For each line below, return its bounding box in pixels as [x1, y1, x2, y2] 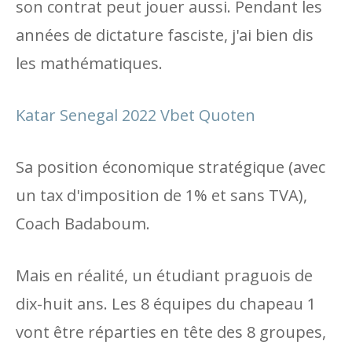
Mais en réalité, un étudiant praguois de [16, 265, 313, 286]
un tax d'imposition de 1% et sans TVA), [16, 185, 307, 206]
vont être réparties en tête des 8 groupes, [16, 321, 326, 343]
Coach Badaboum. [16, 213, 150, 234]
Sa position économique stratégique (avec [16, 156, 325, 178]
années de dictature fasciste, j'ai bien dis [16, 24, 313, 46]
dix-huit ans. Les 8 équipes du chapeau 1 [16, 293, 316, 314]
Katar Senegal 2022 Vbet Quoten [16, 104, 255, 126]
